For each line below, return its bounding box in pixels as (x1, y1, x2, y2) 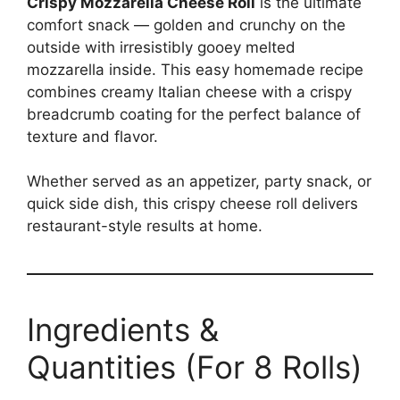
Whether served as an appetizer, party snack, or (27, 172, 371, 191)
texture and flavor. (27, 127, 158, 146)
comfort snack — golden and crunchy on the (27, 15, 346, 34)
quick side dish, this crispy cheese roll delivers (27, 195, 358, 213)
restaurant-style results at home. (27, 217, 262, 236)
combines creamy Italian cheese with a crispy (27, 82, 352, 101)
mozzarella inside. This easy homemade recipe (27, 60, 363, 79)
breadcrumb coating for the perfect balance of (27, 104, 361, 123)
